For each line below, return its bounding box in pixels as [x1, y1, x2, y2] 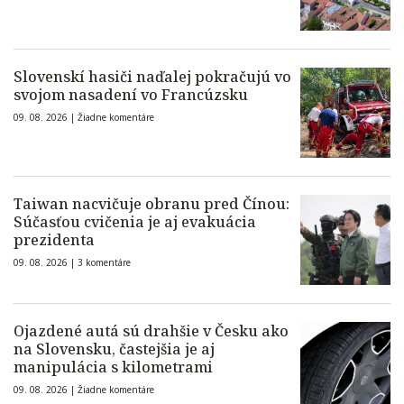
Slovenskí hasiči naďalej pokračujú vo [14, 67, 291, 87]
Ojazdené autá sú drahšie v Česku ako [14, 321, 289, 342]
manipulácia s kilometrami [14, 357, 213, 378]
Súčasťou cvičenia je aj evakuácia [14, 212, 256, 233]
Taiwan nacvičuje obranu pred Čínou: [14, 194, 289, 215]
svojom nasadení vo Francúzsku [14, 85, 248, 106]
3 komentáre [78, 256, 131, 270]
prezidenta [14, 230, 95, 251]
